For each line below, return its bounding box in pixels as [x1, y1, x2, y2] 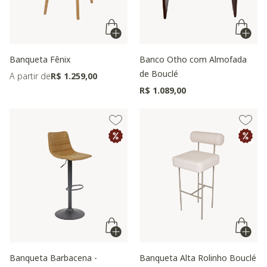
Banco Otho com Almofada [139, 54, 247, 65]
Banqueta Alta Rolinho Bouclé [139, 252, 256, 263]
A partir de [10, 70, 51, 82]
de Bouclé [139, 68, 178, 79]
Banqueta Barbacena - [10, 252, 97, 263]
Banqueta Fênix [10, 54, 70, 65]
